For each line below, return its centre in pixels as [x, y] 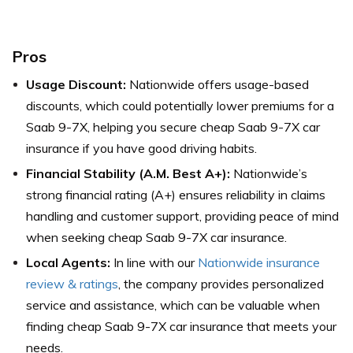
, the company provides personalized [221, 284]
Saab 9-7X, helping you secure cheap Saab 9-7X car [173, 127]
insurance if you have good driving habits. [141, 149]
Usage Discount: [76, 85]
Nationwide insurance [259, 263]
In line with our [154, 263]
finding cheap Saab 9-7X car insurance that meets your [181, 327]
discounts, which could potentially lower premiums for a [180, 106]
